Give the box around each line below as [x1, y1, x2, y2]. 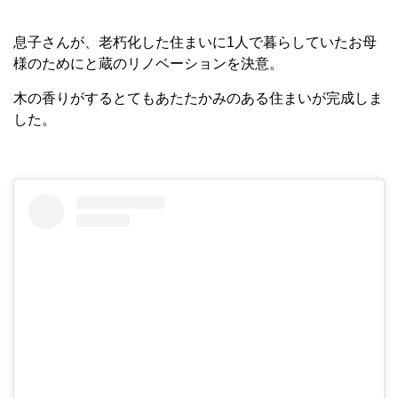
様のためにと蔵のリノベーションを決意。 [13, 56, 283, 72]
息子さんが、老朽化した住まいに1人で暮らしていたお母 [13, 35, 377, 51]
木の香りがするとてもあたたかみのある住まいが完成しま [13, 91, 383, 107]
